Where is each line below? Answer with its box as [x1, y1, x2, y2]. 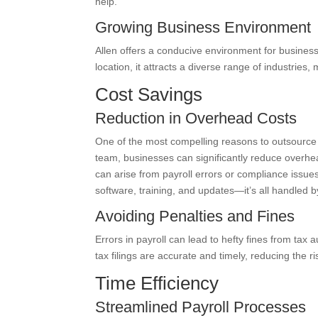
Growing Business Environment [95, 18, 312, 36]
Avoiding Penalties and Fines [95, 207, 295, 225]
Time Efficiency [95, 273, 219, 294]
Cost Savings [95, 84, 203, 105]
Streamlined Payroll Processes [95, 298, 307, 316]
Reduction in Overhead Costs [95, 109, 297, 127]
